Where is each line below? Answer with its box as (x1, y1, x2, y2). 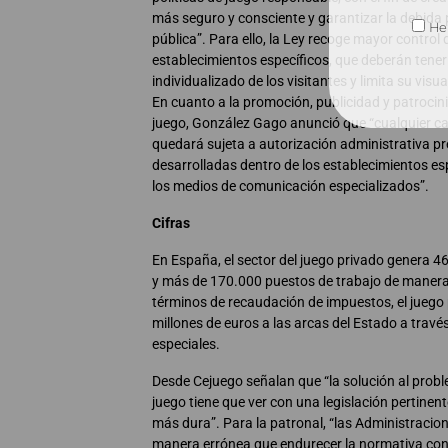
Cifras (152, 215, 190, 232)
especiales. (152, 336, 220, 353)
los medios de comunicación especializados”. (152, 178, 429, 195)
